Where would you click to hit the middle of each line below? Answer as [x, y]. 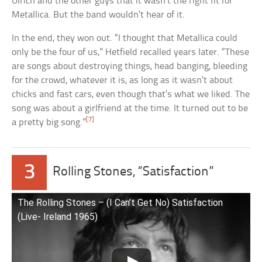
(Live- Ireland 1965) [58, 217]
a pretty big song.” [49, 123]
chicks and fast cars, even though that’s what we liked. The [131, 95]
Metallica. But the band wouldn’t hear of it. [99, 15]
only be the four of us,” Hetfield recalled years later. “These [131, 53]
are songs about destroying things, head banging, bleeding [130, 67]
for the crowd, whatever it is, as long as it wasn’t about [123, 81]
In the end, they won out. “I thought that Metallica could [125, 39]
